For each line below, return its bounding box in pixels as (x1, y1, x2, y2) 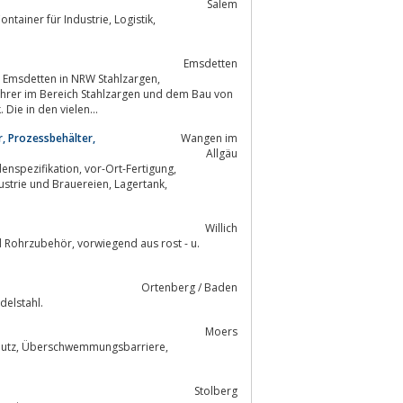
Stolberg (194, 382, 237, 399)
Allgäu (206, 145, 237, 161)
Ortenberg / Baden (141, 279, 237, 295)
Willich (205, 219, 237, 236)
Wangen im (181, 130, 237, 146)
